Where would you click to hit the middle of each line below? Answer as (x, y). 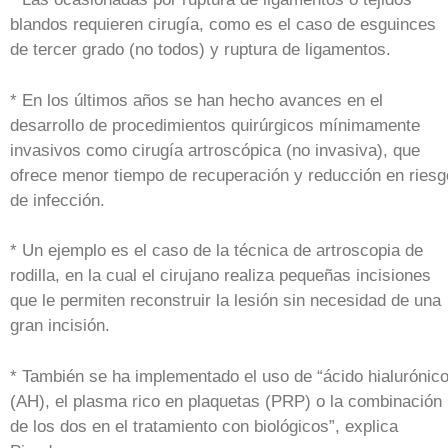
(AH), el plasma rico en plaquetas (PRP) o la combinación (226, 401)
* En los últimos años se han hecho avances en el (196, 100)
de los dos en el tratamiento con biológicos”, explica (204, 426)
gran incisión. (60, 326)
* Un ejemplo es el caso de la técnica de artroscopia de (216, 251)
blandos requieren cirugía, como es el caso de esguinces (223, 25)
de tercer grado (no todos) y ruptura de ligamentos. (200, 50)
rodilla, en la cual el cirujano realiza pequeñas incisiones (220, 276)
